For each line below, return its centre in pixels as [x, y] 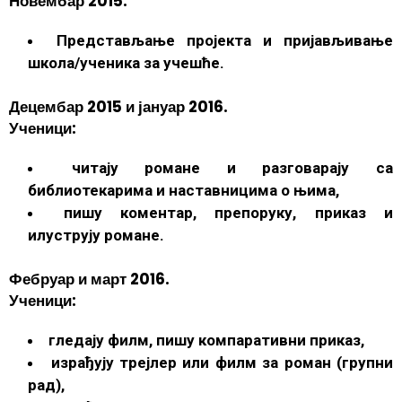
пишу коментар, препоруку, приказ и [228, 212]
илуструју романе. [96, 235]
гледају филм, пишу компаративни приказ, [207, 340]
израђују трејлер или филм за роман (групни [222, 362]
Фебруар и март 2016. [89, 279]
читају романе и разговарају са [232, 167]
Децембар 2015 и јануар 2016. [118, 106]
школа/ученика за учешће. [127, 62]
